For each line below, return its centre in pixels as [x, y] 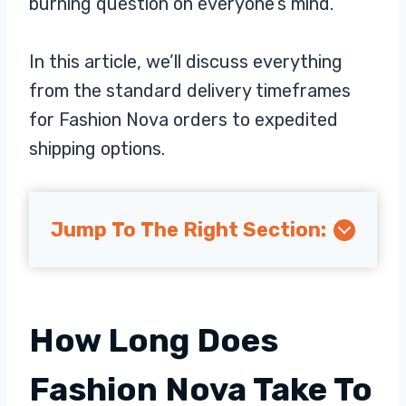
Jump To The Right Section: [188, 230]
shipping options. [97, 149]
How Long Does [154, 340]
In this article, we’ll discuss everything [186, 62]
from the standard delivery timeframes [190, 91]
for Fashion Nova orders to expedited [184, 120]
